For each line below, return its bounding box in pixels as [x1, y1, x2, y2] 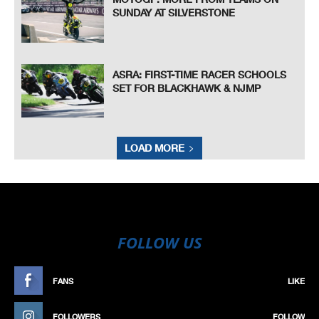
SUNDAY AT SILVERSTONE [113, 6, 236, 19]
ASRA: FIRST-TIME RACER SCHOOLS [113, 68, 287, 80]
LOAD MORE [125, 142, 184, 155]
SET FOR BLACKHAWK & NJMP [113, 81, 261, 94]
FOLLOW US [117, 231, 202, 253]
